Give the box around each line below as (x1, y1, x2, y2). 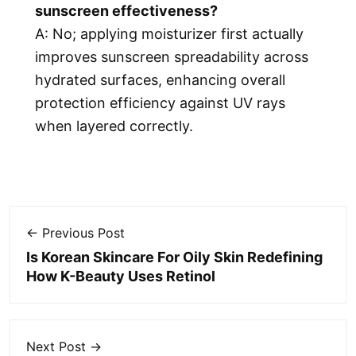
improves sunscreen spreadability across (35, 48, 308, 65)
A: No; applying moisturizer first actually (35, 25, 304, 42)
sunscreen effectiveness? (35, 2, 218, 19)
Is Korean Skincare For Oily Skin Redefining (26, 248, 323, 265)
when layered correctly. (35, 117, 193, 134)
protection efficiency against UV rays (35, 94, 285, 111)
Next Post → (26, 338, 102, 354)
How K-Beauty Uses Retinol (26, 267, 215, 284)
